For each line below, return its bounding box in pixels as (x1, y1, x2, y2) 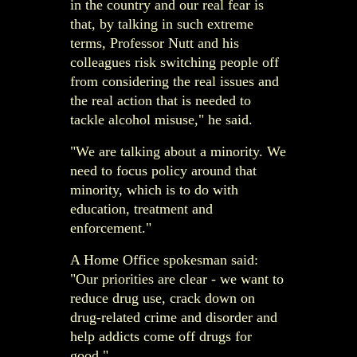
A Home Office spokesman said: (70, 251, 258, 268)
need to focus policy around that (70, 162, 257, 178)
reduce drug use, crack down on (70, 289, 255, 306)
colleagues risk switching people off (70, 53, 279, 70)
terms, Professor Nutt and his (70, 34, 239, 51)
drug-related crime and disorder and (70, 308, 277, 325)
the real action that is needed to (70, 92, 251, 108)
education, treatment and (70, 200, 213, 217)
